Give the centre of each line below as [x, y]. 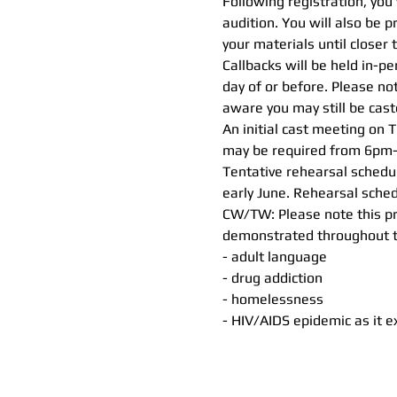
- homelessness [272, 299]
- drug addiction [272, 277]
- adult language [274, 256]
